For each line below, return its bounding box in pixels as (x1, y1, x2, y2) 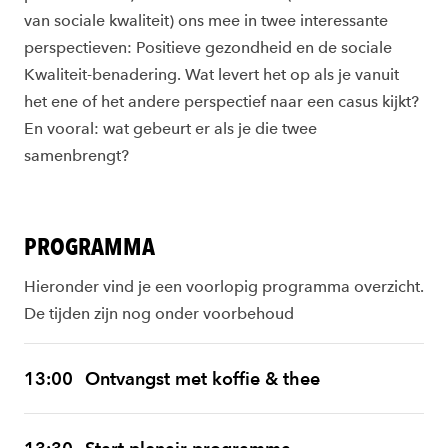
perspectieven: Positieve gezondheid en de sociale (24, 38, 392, 57)
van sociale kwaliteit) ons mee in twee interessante (24, 11, 388, 30)
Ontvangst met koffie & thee (85, 368, 320, 389)
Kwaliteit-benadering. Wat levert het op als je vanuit (24, 65, 399, 84)
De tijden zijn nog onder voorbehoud (24, 304, 294, 323)
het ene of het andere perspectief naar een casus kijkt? (24, 92, 419, 111)
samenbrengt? (24, 146, 129, 165)
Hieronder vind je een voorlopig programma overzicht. (24, 277, 424, 296)
